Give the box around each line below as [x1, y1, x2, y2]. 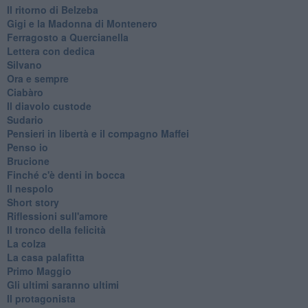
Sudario [6, 112, 43, 126]
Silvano [6, 57, 42, 71]
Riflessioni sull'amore [6, 208, 108, 223]
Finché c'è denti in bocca [6, 167, 125, 181]
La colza [6, 236, 46, 250]
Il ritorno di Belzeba [6, 2, 98, 16]
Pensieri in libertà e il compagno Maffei [6, 126, 189, 140]
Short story [6, 195, 59, 209]
